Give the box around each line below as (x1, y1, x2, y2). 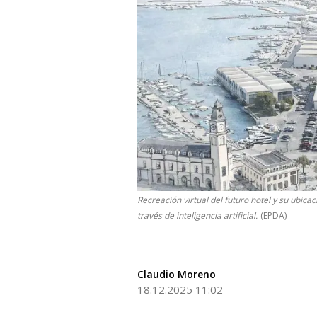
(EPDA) (260, 209, 287, 222)
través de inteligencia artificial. (137, 209, 258, 222)
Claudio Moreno (137, 267, 216, 281)
